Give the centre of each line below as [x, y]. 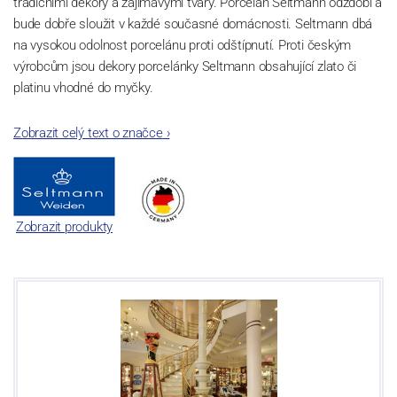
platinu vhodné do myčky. [83, 88]
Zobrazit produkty [64, 227]
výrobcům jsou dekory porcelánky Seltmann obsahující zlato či [185, 67]
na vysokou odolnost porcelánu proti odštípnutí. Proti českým [183, 46]
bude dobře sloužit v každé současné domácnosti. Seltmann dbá [193, 24]
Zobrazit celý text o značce [88, 133]
